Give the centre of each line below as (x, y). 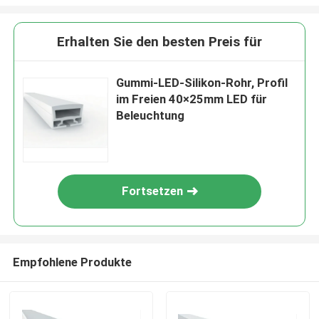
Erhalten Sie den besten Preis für (159, 42)
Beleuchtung (151, 116)
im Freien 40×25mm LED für (192, 99)
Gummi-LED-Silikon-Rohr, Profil (202, 83)
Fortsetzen (153, 191)
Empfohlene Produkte (72, 262)
